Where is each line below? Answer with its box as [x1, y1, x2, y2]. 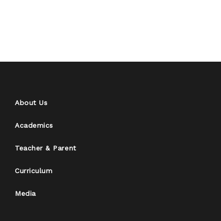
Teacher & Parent [15, 144, 76, 152]
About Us [15, 98, 48, 107]
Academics [15, 121, 53, 129]
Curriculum [15, 166, 53, 175]
